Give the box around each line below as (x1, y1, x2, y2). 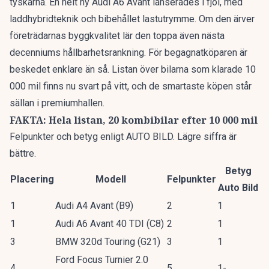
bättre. (10, 148, 36, 160)
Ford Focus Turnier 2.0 (55, 254, 148, 266)
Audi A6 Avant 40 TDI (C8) (55, 218, 164, 230)
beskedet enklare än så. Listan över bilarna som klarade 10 (10, 64, 256, 76)
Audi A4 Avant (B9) (55, 200, 133, 212)
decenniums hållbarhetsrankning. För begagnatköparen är (10, 47, 247, 59)
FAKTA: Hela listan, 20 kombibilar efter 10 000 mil (10, 113, 258, 127)
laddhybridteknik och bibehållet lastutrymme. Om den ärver (10, 13, 255, 25)
